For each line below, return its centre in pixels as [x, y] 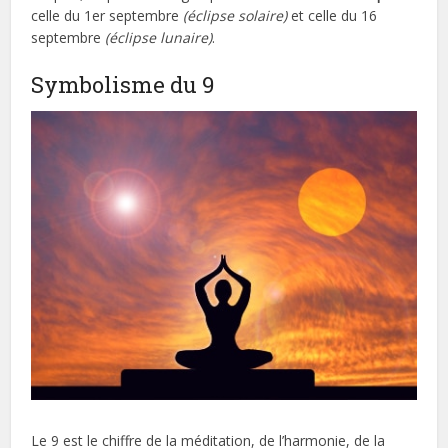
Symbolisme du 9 [123, 85]
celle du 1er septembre [107, 16]
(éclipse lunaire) [159, 38]
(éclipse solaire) [235, 16]
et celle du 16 [332, 16]
